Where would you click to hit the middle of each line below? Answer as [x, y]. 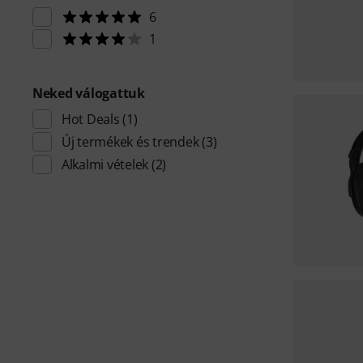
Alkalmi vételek [105, 164]
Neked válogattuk [89, 93]
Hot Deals [91, 119]
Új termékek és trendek [130, 142]
